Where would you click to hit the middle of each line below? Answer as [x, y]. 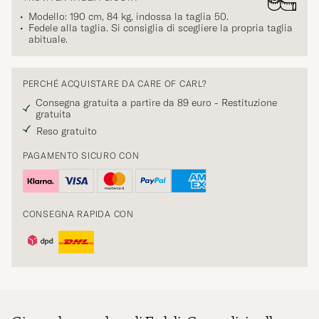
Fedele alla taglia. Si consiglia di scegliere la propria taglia [161, 28]
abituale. [48, 40]
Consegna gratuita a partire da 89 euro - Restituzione [157, 103]
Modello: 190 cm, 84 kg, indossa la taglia [121, 17]
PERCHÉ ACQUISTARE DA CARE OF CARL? [115, 84]
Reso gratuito [67, 131]
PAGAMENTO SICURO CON [81, 156]
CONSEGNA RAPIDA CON [78, 214]
